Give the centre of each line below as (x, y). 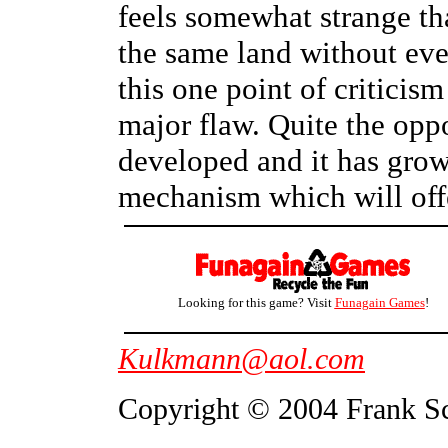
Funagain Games (379, 302)
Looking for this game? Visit (256, 302)
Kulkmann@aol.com (241, 358)
